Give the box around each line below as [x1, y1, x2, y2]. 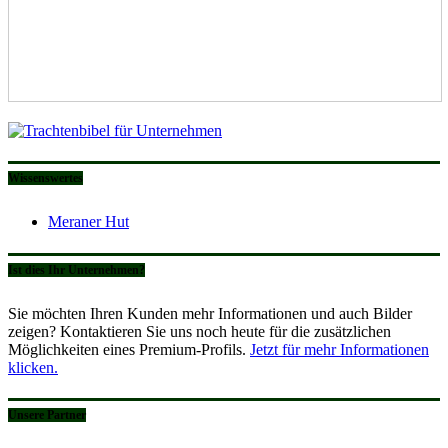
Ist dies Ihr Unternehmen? [8, 262, 145, 277]
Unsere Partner [8, 408, 86, 423]
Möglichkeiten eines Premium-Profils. [8, 340, 250, 358]
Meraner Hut [48, 213, 129, 231]
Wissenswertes [8, 171, 83, 186]
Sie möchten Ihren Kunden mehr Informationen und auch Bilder [8, 304, 412, 322]
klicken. [8, 358, 58, 376]
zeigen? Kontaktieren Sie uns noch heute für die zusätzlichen [8, 322, 391, 340]
